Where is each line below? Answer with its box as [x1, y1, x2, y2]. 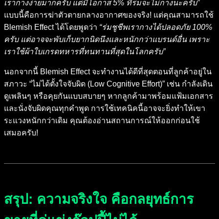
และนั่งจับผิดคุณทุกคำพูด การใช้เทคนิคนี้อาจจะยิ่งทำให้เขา [4, 104, 205, 113]
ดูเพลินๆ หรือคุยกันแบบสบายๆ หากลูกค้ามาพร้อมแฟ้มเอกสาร [4, 92, 213, 101]
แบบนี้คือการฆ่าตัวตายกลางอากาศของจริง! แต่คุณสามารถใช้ [4, 11, 214, 20]
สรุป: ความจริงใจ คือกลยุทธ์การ [4, 192, 194, 207]
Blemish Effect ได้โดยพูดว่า [4, 23, 99, 32]
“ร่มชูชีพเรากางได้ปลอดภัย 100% [99, 23, 212, 32]
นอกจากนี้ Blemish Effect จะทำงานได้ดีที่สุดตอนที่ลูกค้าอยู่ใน [4, 67, 212, 76]
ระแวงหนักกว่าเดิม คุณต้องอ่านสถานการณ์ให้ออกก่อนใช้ [4, 116, 200, 125]
